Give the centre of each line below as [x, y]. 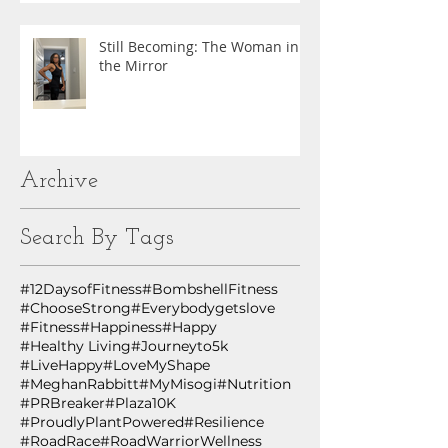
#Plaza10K [140, 403]
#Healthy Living [75, 346]
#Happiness [121, 327]
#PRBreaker [62, 403]
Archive [59, 182]
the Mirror [133, 66]
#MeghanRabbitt [79, 384]
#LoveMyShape [156, 365]
